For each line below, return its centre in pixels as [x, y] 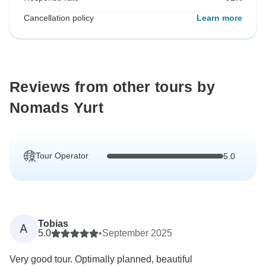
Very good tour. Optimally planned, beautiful [101, 259]
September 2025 [137, 233]
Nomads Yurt [57, 108]
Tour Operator [62, 156]
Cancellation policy [59, 18]
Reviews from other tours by [112, 87]
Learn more [219, 18]
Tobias [53, 224]
